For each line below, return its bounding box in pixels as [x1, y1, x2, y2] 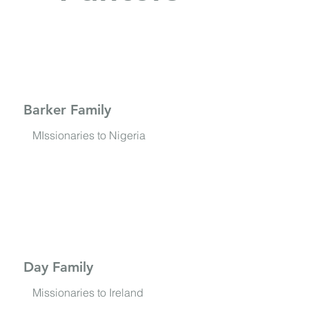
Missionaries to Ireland [32, 285, 143, 299]
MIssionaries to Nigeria [32, 128, 146, 143]
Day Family [23, 258, 94, 275]
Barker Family [23, 101, 112, 119]
